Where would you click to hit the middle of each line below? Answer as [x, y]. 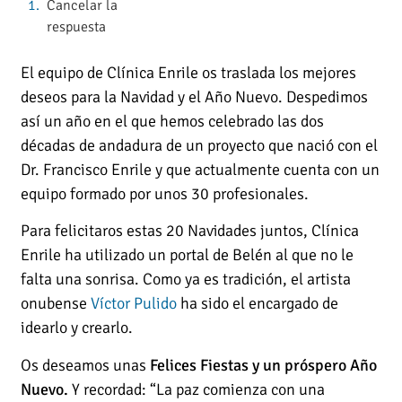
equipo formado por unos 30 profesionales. [165, 193]
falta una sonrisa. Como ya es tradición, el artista [186, 280]
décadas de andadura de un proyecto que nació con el [200, 145]
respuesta [76, 26]
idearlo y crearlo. [77, 328]
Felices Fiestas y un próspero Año [264, 365]
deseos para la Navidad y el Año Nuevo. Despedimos [195, 96]
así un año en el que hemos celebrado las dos [173, 121]
